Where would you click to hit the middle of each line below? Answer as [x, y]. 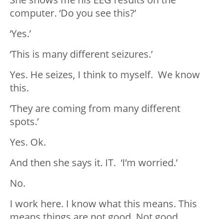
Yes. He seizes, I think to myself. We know [105, 75]
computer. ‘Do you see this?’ [73, 13]
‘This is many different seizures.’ [81, 54]
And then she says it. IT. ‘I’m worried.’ [94, 163]
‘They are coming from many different [95, 109]
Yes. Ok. [28, 142]
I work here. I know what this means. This [103, 204]
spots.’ [24, 122]
